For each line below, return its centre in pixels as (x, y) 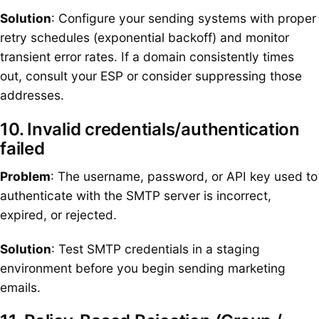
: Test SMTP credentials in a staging (156, 249)
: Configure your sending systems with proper (184, 19)
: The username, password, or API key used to (184, 176)
